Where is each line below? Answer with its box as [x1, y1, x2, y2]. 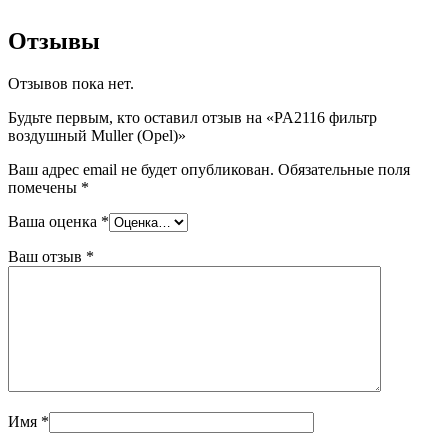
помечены [8, 178, 81, 196]
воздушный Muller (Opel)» [8, 126, 186, 144]
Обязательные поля [278, 160, 410, 178]
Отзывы [8, 27, 100, 54]
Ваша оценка [8, 212, 101, 230]
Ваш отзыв [8, 247, 86, 265]
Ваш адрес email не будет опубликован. [8, 160, 274, 178]
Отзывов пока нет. [8, 74, 134, 92]
